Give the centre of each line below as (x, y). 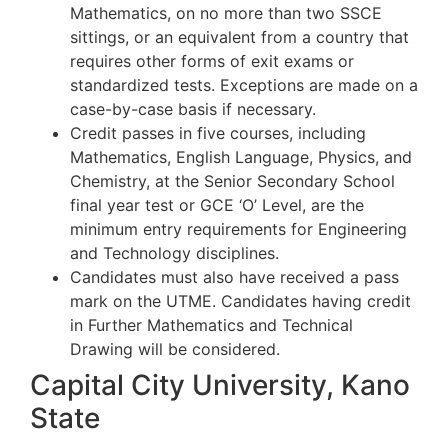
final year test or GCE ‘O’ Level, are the (217, 204)
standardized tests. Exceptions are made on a (244, 84)
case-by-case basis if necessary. (193, 108)
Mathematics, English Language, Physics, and (241, 156)
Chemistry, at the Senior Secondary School (232, 180)
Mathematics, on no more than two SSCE (226, 12)
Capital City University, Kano (220, 384)
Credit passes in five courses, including (218, 132)
